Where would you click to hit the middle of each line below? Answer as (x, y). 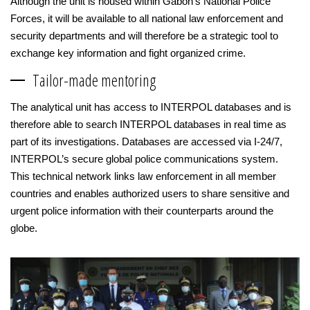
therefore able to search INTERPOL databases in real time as (148, 124)
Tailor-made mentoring (94, 80)
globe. (24, 228)
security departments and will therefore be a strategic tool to (144, 36)
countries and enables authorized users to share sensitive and (150, 193)
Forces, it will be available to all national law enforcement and (147, 18)
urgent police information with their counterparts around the (142, 211)
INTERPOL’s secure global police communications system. (144, 159)
